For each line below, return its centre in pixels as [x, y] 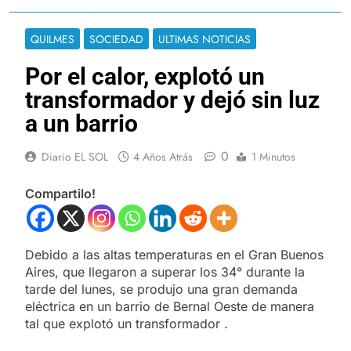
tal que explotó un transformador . [127, 323]
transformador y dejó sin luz [172, 100]
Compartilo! [60, 193]
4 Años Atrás [163, 156]
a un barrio [81, 123]
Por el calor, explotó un [145, 76]
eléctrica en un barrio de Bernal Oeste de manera [170, 306]
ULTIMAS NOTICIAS [204, 39]
